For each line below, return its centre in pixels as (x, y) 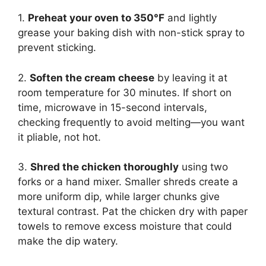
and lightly (191, 18)
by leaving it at (191, 77)
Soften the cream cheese (92, 77)
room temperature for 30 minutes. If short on (125, 92)
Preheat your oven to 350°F (96, 18)
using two (203, 167)
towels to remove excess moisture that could (125, 227)
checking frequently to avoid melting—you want (131, 122)
